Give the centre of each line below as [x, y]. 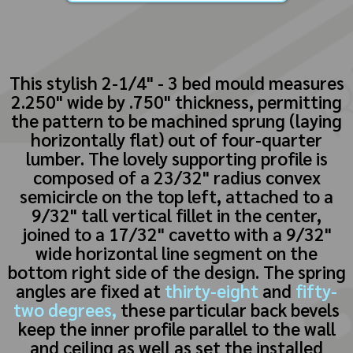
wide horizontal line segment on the [176, 252]
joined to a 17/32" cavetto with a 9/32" [176, 233]
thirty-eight [212, 290]
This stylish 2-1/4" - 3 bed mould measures [176, 82]
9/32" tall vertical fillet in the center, [176, 214]
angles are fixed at [90, 290]
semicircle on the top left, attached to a [176, 195]
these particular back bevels [228, 309]
